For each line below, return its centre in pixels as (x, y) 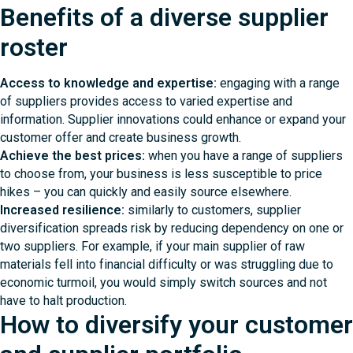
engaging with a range (278, 83)
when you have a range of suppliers (244, 155)
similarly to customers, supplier (214, 210)
